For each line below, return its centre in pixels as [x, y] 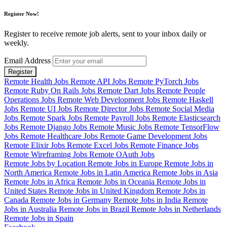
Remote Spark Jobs [52, 118]
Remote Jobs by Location [46, 163]
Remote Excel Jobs [99, 145]
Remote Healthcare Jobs [60, 136]
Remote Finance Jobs [164, 145]
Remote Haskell [188, 99]
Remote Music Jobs [122, 127]
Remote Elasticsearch [186, 118]
